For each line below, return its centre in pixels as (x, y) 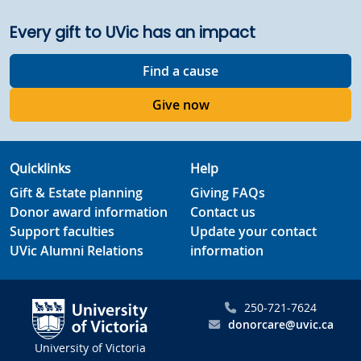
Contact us (223, 212)
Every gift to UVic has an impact (133, 33)
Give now (180, 105)
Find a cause (180, 71)
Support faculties (62, 231)
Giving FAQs (228, 193)
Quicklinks (40, 168)
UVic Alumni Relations (77, 251)
